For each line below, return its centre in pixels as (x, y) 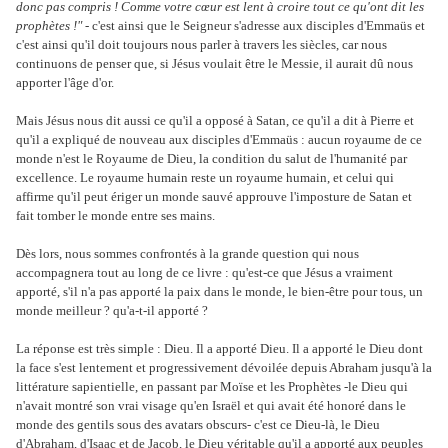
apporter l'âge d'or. (65, 82)
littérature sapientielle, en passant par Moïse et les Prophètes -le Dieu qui (212, 386)
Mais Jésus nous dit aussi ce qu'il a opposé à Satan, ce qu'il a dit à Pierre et (215, 120)
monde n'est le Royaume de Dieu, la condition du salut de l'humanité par (211, 158)
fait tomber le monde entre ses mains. (115, 215)
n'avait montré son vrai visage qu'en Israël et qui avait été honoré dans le (211, 405)
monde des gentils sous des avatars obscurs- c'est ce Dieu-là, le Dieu (198, 424)
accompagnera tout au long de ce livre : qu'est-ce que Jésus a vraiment (204, 272)
